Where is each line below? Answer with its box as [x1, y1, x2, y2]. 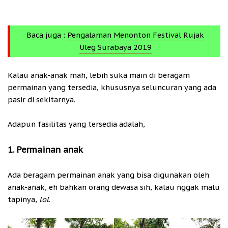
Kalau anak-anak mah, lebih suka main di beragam [8, 70, 190, 80]
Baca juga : [26, 30, 67, 40]
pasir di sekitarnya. [8, 95, 75, 105]
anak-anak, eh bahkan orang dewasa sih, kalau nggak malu [8, 182, 220, 192]
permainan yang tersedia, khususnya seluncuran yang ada [8, 82, 216, 93]
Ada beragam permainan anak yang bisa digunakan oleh [8, 170, 209, 180]
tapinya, [8, 194, 39, 205]
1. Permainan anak [8, 144, 83, 156]
